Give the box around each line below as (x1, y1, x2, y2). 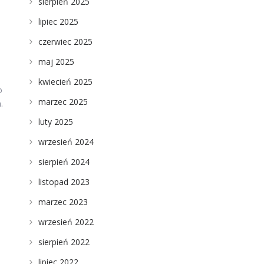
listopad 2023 (38, 176, 90, 187)
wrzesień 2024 (38, 136, 94, 147)
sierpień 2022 (38, 236, 90, 247)
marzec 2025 (38, 96, 88, 107)
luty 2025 (38, 116, 73, 127)
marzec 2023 (38, 196, 88, 207)
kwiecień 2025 (38, 76, 93, 87)
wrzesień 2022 (38, 216, 94, 227)
